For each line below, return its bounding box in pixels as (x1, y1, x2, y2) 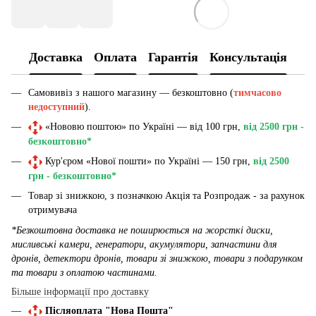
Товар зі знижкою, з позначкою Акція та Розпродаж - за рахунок (28, 190, 305, 202)
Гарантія (148, 50, 198, 65)
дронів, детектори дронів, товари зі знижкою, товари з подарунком (11, 253, 303, 264)
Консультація (209, 50, 287, 65)
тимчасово (233, 87, 281, 98)
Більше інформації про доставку (11, 286, 149, 297)
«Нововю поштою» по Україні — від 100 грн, (42, 121, 243, 132)
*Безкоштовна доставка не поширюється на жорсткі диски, (11, 224, 273, 236)
